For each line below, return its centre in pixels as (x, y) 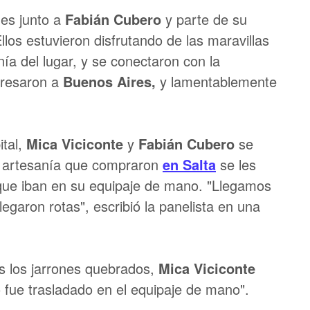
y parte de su (204, 19)
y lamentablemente (218, 81)
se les (236, 164)
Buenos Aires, (111, 81)
